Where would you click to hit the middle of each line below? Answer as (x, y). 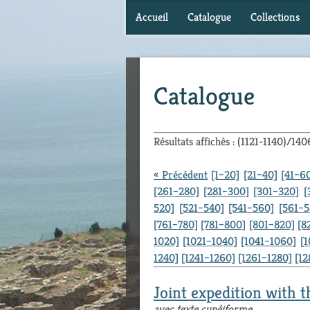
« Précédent (181, 175)
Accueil (152, 17)
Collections (275, 17)
